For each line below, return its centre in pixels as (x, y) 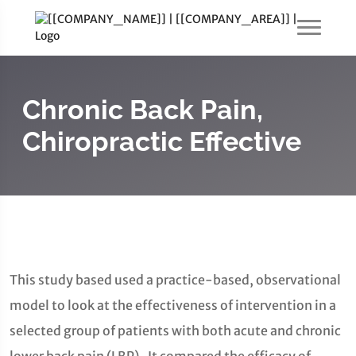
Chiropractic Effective (162, 141)
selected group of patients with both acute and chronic (175, 331)
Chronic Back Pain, (143, 110)
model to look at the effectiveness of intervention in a (173, 305)
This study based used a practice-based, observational (175, 280)
